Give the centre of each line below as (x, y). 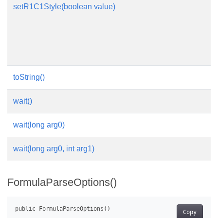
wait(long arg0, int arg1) (54, 149)
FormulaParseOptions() (62, 182)
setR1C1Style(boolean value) (64, 7)
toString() (29, 77)
